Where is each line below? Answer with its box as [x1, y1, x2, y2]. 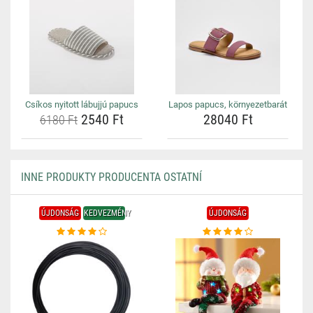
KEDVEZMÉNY [83, 208, 131, 218]
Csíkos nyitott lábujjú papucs [25, 99, 138, 110]
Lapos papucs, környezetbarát [168, 99, 287, 110]
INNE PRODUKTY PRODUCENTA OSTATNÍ [21, 170, 202, 184]
